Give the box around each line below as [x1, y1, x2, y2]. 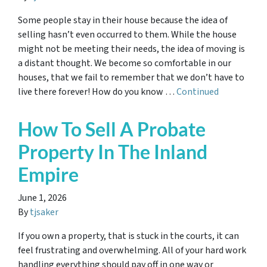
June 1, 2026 [18, 191, 67, 204]
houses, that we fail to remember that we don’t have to [18, 71, 244, 84]
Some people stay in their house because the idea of [18, 14, 228, 27]
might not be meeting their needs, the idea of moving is [18, 42, 245, 55]
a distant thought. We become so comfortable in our [18, 57, 231, 70]
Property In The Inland [18, 140, 207, 163]
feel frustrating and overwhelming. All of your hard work [18, 244, 246, 257]
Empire [18, 163, 79, 186]
